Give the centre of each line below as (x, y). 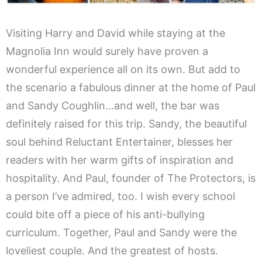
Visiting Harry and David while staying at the (116, 33)
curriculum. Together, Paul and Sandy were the (121, 233)
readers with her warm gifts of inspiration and (120, 160)
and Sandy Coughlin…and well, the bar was (113, 106)
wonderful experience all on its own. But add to (123, 70)
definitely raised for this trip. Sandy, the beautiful (126, 124)
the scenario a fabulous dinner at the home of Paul (131, 88)
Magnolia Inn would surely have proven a (107, 51)
